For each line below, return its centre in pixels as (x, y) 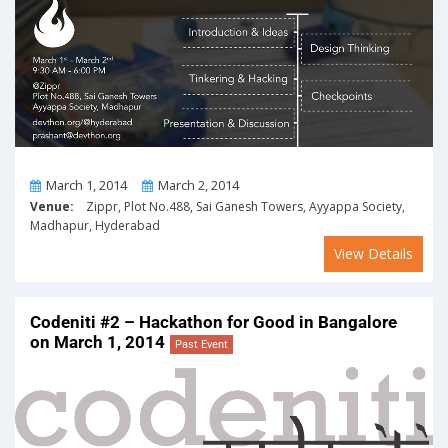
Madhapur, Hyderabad (95, 226)
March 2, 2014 (198, 185)
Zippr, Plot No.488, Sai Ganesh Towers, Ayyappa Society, (239, 207)
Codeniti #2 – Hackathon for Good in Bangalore (213, 322)
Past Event (201, 345)
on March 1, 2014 (97, 342)
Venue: (52, 207)
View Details (373, 254)
